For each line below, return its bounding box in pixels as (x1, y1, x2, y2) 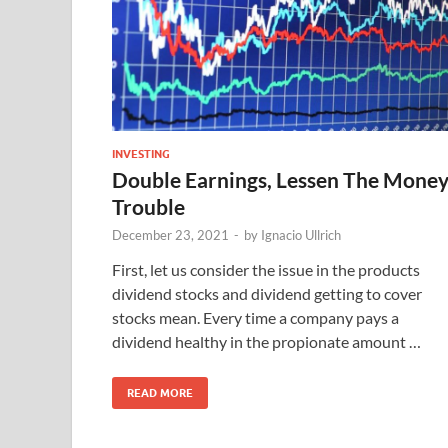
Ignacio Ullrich (261, 226, 341, 243)
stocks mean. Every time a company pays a (112, 307, 399, 327)
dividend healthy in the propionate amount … (112, 331, 421, 351)
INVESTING (112, 146, 170, 161)
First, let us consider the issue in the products (112, 259, 420, 279)
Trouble (112, 193, 185, 219)
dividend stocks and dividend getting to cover (112, 283, 422, 303)
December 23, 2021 (112, 226, 229, 243)
